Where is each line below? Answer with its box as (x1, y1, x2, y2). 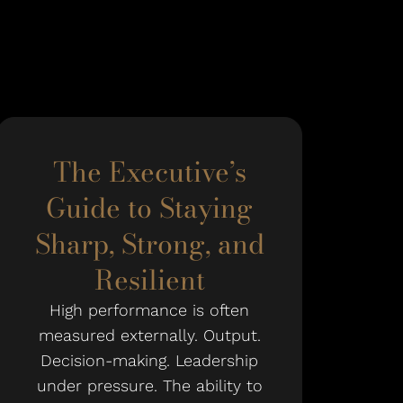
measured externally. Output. (38, 326, 261, 345)
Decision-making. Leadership (40, 351, 258, 370)
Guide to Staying (46, 187, 253, 228)
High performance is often (49, 300, 249, 319)
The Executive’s (52, 151, 246, 193)
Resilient (94, 259, 205, 300)
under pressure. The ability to (36, 376, 263, 395)
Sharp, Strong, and (34, 223, 264, 264)
